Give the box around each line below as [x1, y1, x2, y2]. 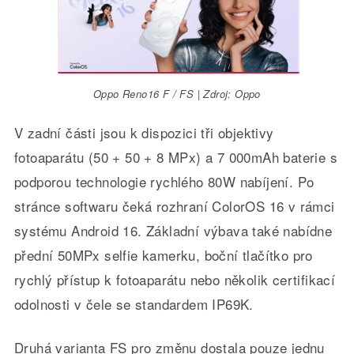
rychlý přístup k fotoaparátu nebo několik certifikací [13, 269, 336, 290]
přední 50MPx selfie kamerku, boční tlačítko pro [13, 245, 313, 265]
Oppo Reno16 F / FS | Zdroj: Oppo [93, 86, 261, 102]
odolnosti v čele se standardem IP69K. [13, 294, 254, 314]
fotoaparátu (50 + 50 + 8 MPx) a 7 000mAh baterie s [13, 147, 337, 168]
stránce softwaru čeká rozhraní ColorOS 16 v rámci [13, 196, 335, 217]
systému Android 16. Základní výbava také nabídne [13, 220, 333, 241]
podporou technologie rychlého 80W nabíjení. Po [13, 171, 314, 192]
